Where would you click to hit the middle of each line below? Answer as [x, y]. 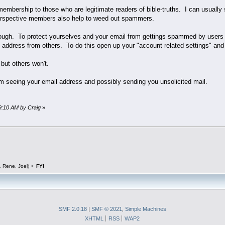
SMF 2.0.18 [73, 209]
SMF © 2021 [107, 209]
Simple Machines [146, 209]
